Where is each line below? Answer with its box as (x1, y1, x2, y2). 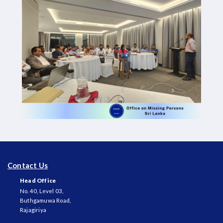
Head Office (20, 177, 56, 184)
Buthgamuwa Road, (20, 197, 71, 204)
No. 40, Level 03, (20, 187, 64, 194)
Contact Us (7, 161, 48, 170)
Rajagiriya (20, 206, 47, 213)
